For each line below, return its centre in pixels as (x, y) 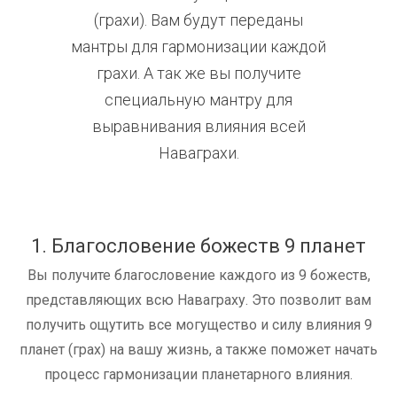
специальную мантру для (198, 100)
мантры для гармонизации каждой (198, 47)
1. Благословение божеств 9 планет (198, 246)
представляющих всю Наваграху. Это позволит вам (198, 300)
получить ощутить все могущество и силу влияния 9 (198, 325)
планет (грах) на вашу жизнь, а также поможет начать (198, 350)
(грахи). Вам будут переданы (198, 20)
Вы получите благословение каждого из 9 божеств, (198, 276)
